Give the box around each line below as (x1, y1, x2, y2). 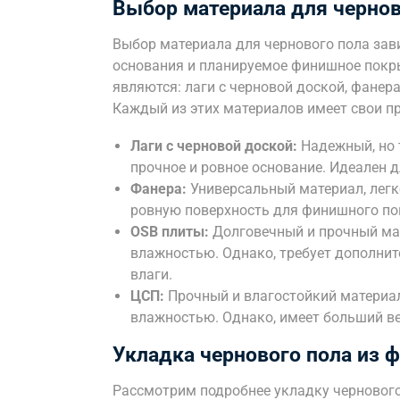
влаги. (130, 266, 172, 283)
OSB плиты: (130, 223, 209, 240)
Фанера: (130, 180, 187, 197)
